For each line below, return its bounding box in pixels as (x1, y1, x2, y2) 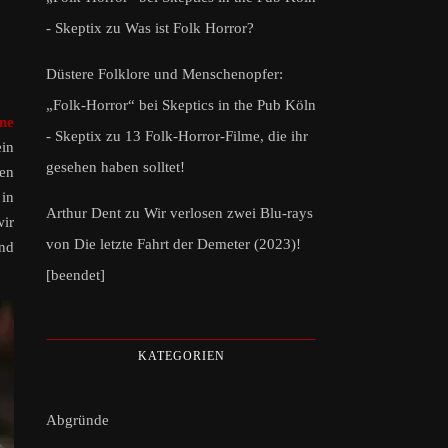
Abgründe (46, 411, 109, 428)
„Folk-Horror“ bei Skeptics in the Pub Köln (46, 96, 316, 113)
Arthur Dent (46, 204, 121, 221)
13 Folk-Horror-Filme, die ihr (125, 127, 308, 144)
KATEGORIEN (137, 348, 225, 363)
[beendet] (46, 266, 105, 283)
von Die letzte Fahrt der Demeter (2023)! (46, 235, 301, 252)
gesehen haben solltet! (46, 158, 185, 175)
